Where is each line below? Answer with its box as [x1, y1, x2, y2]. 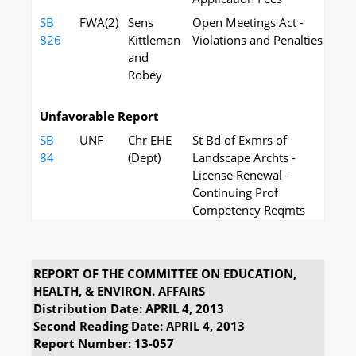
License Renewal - [192, 167, 289, 183]
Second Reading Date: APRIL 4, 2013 [33, 318, 245, 334]
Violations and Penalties [192, 32, 323, 48]
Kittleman [128, 32, 180, 48]
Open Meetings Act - [192, 14, 304, 30]
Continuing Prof [192, 184, 278, 200]
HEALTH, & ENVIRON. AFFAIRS [33, 283, 205, 299]
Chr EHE [128, 132, 172, 148]
